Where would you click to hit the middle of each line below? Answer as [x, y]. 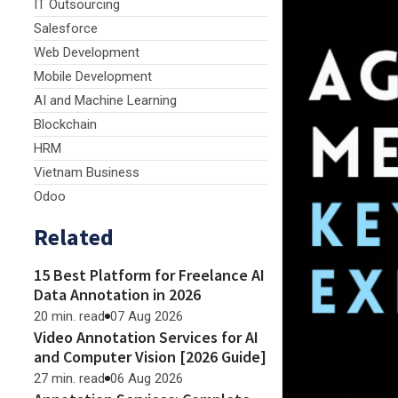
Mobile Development [93, 76]
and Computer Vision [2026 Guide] [150, 357]
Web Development [87, 52]
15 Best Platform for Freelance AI [149, 275]
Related [74, 237]
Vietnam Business [87, 172]
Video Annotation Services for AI [146, 337]
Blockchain [65, 124]
